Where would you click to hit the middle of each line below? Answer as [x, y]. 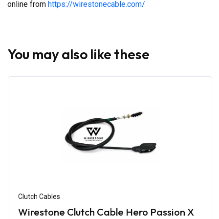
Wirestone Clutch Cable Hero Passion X [106, 212]
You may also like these [78, 54]
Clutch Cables [39, 196]
